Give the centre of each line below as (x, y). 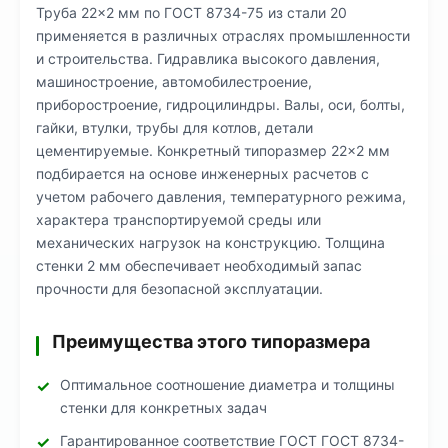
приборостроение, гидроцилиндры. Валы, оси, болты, (220, 104)
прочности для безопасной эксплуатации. (179, 288)
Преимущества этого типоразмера (211, 341)
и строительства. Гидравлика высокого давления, (208, 58)
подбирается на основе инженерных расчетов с (202, 173)
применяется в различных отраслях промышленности (223, 35)
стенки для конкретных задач (163, 407)
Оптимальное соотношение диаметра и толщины (227, 384)
